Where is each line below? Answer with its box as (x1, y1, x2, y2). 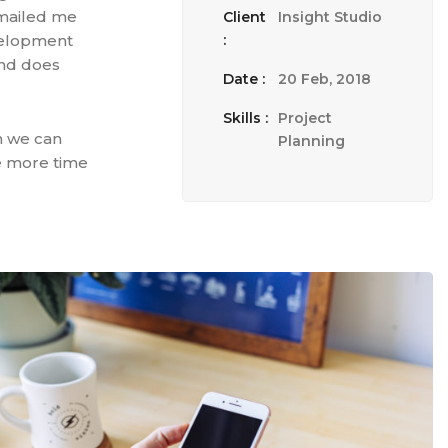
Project (278, 109, 332, 127)
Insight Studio (278, 8, 382, 26)
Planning (278, 132, 345, 150)
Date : (223, 70, 265, 88)
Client (223, 8, 266, 26)
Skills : (223, 109, 268, 127)
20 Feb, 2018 (278, 70, 371, 88)
